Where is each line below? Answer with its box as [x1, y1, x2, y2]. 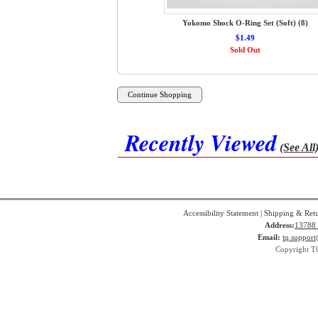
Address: [265, 221, 295, 229]
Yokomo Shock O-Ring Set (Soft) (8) [182, 19, 308, 27]
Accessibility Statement [182, 209, 258, 217]
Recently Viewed [125, 126, 277, 158]
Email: [258, 234, 280, 241]
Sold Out [229, 46, 261, 54]
